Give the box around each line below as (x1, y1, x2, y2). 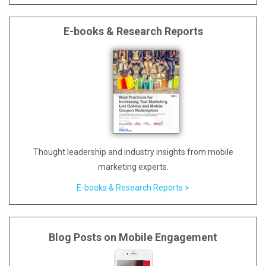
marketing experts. (97, 162, 169, 172)
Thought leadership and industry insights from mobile (33, 147, 233, 157)
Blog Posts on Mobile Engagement (49, 231, 217, 243)
